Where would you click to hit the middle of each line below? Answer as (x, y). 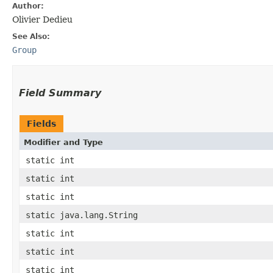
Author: (28, 6)
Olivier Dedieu (42, 19)
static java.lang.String (82, 215)
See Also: (31, 36)
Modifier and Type (63, 142)
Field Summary (60, 93)
